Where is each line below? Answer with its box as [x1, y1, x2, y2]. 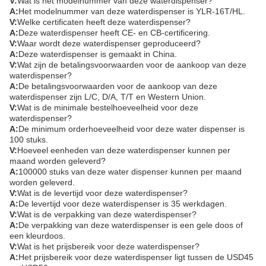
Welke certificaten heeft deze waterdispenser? [17, 17, 191, 27]
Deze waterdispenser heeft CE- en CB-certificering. [18, 28, 210, 37]
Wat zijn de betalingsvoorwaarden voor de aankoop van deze [17, 60, 246, 69]
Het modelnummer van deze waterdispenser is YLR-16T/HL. [18, 7, 245, 16]
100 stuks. [9, 135, 48, 144]
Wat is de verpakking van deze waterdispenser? [17, 210, 197, 219]
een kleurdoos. [9, 231, 65, 240]
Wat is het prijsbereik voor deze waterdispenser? [17, 242, 199, 251]
